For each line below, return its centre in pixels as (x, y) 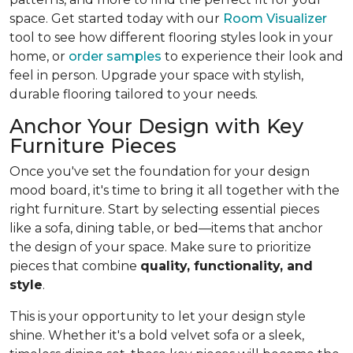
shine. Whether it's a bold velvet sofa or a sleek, (157, 336)
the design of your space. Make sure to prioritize (160, 247)
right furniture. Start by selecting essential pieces (164, 210)
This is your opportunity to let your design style (158, 317)
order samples (115, 57)
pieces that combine (75, 266)
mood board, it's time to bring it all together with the (175, 191)
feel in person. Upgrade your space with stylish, (156, 76)
